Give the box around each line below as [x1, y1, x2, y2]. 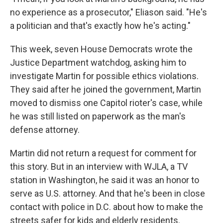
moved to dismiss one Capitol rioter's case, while [10, 98, 203, 108]
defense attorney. [10, 124, 80, 135]
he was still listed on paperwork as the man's [10, 111, 186, 121]
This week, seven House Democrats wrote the [10, 44, 193, 54]
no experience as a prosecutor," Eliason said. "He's [10, 7, 207, 17]
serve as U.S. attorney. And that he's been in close [10, 188, 205, 199]
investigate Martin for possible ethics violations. [10, 71, 199, 81]
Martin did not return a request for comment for [10, 148, 197, 158]
